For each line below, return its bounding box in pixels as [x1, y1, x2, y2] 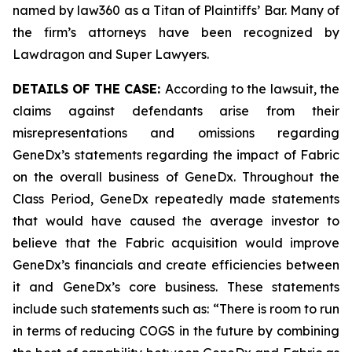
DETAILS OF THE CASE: [13, 81, 165, 97]
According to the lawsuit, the [164, 81, 339, 97]
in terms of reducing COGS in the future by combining [13, 323, 339, 339]
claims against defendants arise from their [13, 103, 339, 119]
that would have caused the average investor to [13, 213, 339, 229]
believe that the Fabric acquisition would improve [13, 235, 339, 251]
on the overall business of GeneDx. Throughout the [13, 169, 339, 185]
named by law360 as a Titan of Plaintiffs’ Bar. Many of [13, 2, 339, 18]
